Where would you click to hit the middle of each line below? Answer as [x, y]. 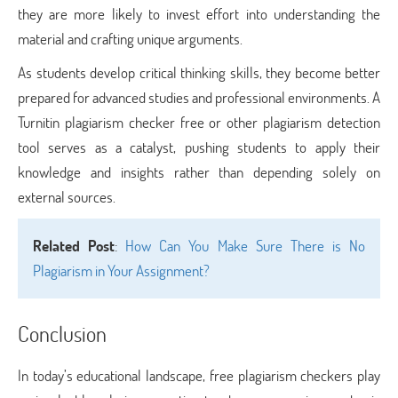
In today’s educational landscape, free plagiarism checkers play [199, 375]
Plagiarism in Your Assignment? [121, 271]
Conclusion [62, 334]
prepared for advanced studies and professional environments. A [199, 97]
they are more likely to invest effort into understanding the [199, 14]
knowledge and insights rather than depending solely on [199, 172]
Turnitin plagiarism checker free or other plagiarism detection [199, 122]
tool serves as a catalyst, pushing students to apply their [199, 147]
